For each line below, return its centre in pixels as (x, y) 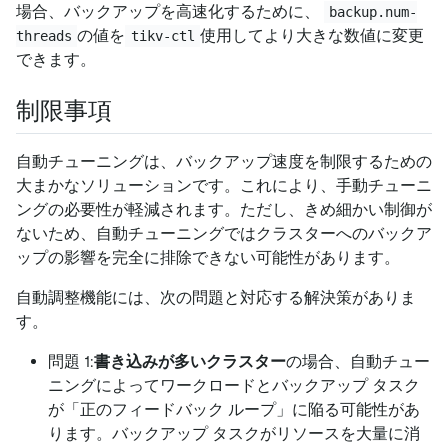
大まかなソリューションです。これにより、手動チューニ (224, 186)
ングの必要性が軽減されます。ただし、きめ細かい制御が (224, 210)
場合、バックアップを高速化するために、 (170, 12)
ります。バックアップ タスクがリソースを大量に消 (234, 434)
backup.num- (373, 12)
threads (44, 36)
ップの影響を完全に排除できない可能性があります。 (208, 258)
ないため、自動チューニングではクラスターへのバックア (224, 234)
